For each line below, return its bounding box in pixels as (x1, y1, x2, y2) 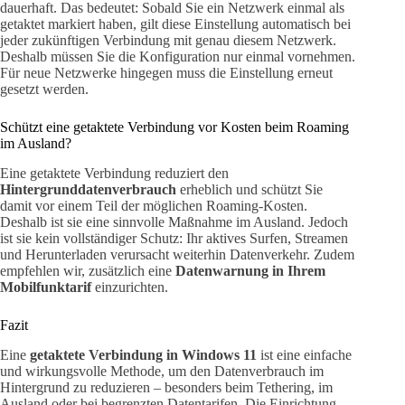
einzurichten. (91, 279, 168, 296)
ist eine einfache (257, 347, 352, 363)
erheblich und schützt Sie (176, 182, 323, 198)
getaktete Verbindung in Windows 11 (30, 347, 257, 363)
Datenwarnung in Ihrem (175, 263, 325, 279)
